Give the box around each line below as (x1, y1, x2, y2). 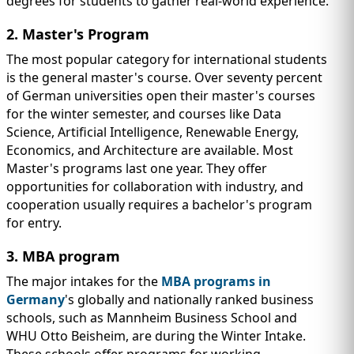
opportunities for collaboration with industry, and (6, 177, 303, 195)
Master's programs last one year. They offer (6, 159, 267, 177)
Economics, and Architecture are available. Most (6, 141, 293, 159)
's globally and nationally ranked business (65, 290, 314, 308)
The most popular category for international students (6, 50, 327, 68)
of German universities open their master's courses (6, 86, 315, 104)
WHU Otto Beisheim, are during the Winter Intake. (6, 326, 306, 345)
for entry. (6, 213, 65, 232)
